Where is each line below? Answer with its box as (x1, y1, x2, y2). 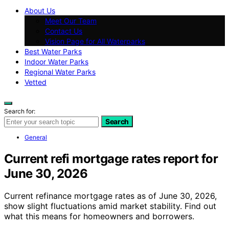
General (25, 133, 47, 141)
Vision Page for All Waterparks (45, 36, 145, 45)
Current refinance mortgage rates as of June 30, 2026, (4, 191, 217, 201)
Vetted (25, 77, 47, 86)
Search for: (4, 107, 35, 115)
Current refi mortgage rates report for (4, 151, 218, 166)
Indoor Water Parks (25, 57, 88, 66)
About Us (25, 6, 55, 15)
